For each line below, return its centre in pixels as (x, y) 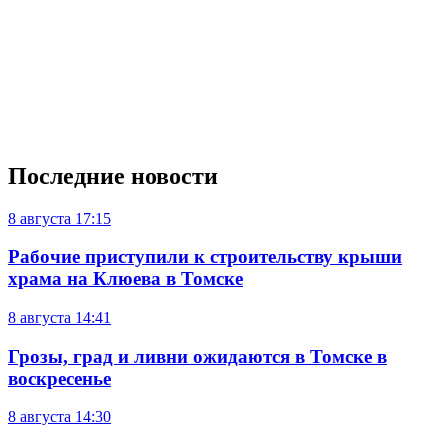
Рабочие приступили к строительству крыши (205, 257)
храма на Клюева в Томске (125, 279)
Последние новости (113, 175)
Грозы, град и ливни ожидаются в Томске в (197, 356)
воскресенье (59, 378)
